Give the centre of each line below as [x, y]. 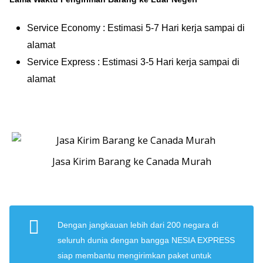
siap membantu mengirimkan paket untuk [134, 256]
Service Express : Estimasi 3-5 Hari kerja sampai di [133, 62]
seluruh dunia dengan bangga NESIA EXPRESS [146, 240]
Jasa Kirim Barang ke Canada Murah [131, 162]
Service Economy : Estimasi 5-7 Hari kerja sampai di [136, 28]
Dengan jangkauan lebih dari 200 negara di [138, 225]
